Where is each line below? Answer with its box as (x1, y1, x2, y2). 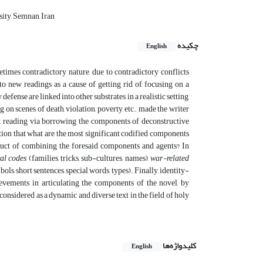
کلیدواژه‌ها (163, 238, 196, 254)
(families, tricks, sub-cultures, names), (26, 150, 151, 167)
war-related (150, 150, 190, 167)
